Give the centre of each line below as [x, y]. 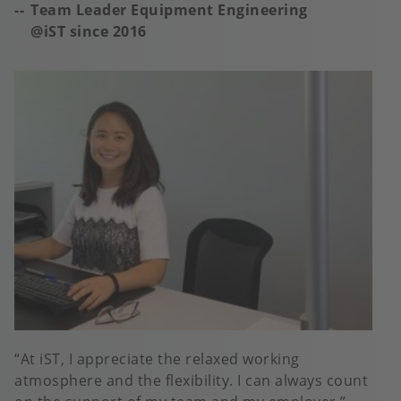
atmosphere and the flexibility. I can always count [191, 381]
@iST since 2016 [90, 32]
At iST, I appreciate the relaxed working [160, 359]
